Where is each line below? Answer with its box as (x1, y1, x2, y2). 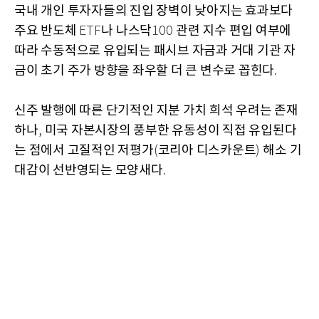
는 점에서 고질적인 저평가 (14, 143, 154, 159)
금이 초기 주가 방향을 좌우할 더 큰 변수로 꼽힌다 (14, 63, 274, 79)
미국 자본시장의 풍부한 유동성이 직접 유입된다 (44, 123, 297, 139)
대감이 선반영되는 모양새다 (14, 163, 163, 179)
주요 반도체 (14, 23, 80, 39)
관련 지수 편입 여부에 (176, 23, 291, 39)
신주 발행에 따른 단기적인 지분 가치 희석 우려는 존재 (14, 103, 298, 119)
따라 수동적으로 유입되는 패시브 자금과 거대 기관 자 (14, 43, 296, 59)
